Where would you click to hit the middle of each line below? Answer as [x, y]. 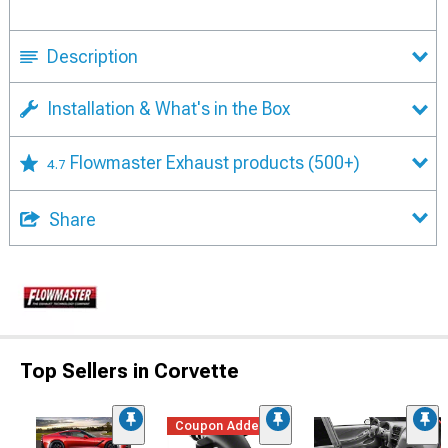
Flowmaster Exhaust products [189, 162]
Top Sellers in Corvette [129, 370]
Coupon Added [221, 425]
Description [92, 56]
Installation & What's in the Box [168, 108]
